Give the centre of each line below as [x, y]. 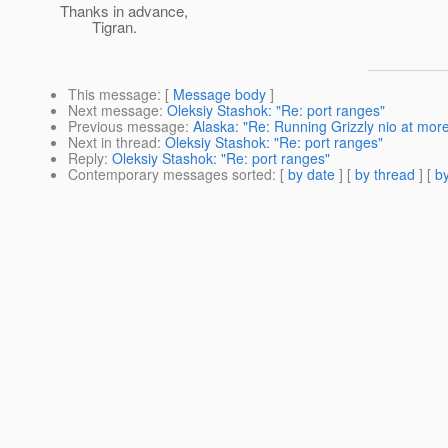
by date [311, 174]
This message [112, 94]
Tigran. [98, 27]
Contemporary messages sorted [170, 174]
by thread [385, 174]
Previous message [126, 126]
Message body [219, 94]
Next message [113, 110]
